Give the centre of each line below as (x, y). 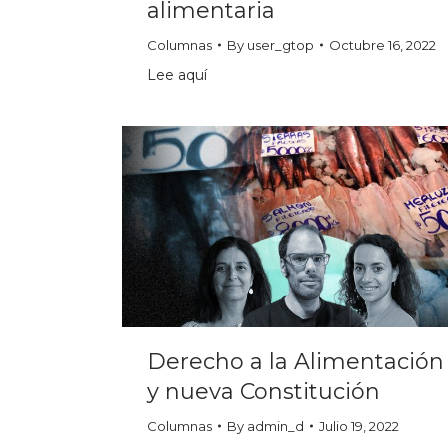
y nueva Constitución (263, 391)
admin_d (275, 425)
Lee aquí (177, 75)
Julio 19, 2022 (359, 425)
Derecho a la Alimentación (295, 361)
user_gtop (280, 45)
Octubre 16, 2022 (382, 45)
